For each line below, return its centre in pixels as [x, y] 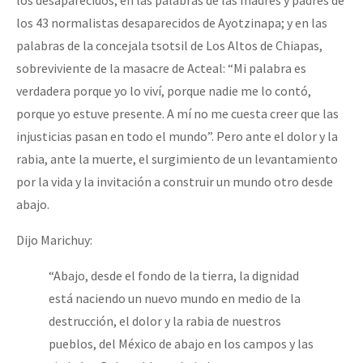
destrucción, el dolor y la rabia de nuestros [165, 321]
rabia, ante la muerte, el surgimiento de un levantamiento [177, 159]
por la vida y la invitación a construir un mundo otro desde [175, 182]
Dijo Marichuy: [54, 240]
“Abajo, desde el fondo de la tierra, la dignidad [174, 276]
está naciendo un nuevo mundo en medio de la [175, 299]
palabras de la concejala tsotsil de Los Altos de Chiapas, [169, 46]
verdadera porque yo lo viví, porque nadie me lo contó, [164, 91]
